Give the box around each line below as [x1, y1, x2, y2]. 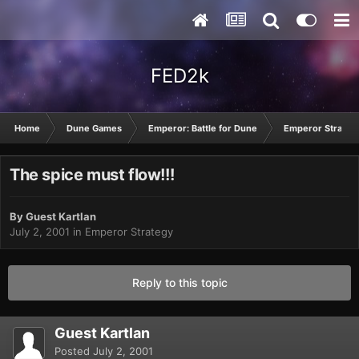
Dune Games [67, 123, 122, 134]
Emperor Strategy [85, 225, 173, 239]
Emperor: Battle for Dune [148, 123, 257, 134]
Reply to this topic [131, 276, 228, 290]
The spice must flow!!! [10, 165, 175, 185]
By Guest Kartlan [10, 210, 96, 224]
